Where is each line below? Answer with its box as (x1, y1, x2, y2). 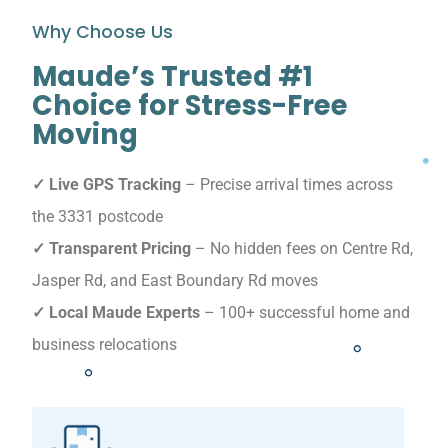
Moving (32, 114, 138, 154)
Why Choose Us (32, 19, 173, 44)
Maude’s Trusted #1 (32, 56, 313, 96)
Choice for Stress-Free (32, 85, 348, 125)
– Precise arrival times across (181, 174, 393, 194)
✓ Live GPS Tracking (32, 174, 181, 194)
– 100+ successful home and (200, 302, 410, 322)
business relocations (32, 334, 177, 354)
